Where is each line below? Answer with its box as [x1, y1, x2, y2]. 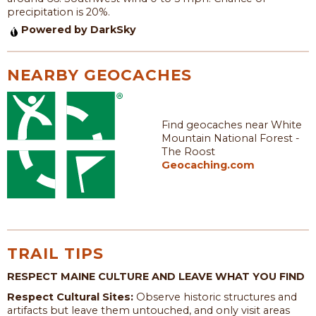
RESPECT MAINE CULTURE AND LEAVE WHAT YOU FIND [7, 269, 305, 283]
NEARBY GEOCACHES [7, 65, 192, 84]
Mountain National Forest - [162, 132, 300, 145]
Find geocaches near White [162, 119, 302, 132]
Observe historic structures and [133, 290, 297, 303]
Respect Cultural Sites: [7, 290, 133, 303]
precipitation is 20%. [7, 5, 110, 18]
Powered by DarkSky [21, 23, 137, 36]
